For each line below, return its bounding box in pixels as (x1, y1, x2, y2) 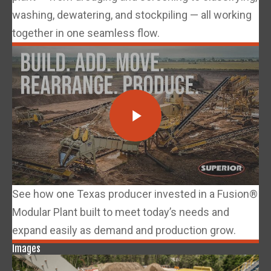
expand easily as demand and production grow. (12, 223, 236, 237)
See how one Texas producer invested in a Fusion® (12, 187, 258, 200)
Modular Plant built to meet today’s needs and (12, 205, 229, 218)
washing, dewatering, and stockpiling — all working (12, 8, 252, 22)
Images (12, 242, 41, 255)
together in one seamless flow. (12, 27, 160, 40)
